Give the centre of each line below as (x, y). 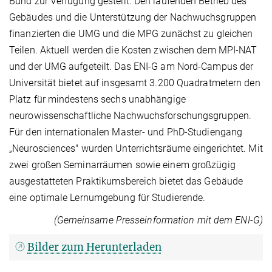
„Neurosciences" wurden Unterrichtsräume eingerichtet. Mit (136, 148)
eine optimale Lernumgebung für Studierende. (107, 197)
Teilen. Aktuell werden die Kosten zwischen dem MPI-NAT (133, 50)
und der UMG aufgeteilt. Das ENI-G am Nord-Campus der (131, 66)
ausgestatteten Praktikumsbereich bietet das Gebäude (126, 181)
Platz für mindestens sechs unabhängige (97, 99)
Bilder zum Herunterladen (95, 247)
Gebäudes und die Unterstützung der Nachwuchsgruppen (133, 17)
